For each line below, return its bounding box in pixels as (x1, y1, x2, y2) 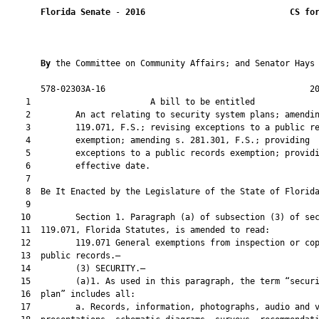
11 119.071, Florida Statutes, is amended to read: (6, 225, 270, 235)
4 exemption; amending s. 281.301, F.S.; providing (6, 135, 310, 145)
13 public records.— (6, 251, 120, 261)
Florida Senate (41, 7, 110, 17)
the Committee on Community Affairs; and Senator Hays (56, 58, 315, 68)
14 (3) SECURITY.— (6, 263, 145, 273)
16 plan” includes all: (6, 289, 135, 299)
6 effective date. (6, 161, 150, 171)
